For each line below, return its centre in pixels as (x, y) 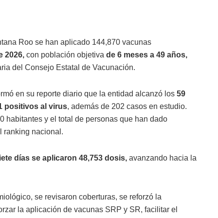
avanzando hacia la (162, 158)
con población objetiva (64, 55)
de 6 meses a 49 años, (146, 55)
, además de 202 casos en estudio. (127, 107)
